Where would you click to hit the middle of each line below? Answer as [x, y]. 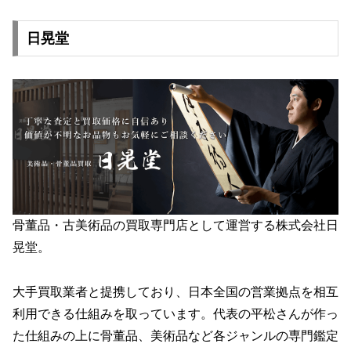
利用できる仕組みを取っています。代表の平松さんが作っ [175, 313]
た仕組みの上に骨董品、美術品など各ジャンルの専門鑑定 [175, 335]
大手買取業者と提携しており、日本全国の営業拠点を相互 [175, 291]
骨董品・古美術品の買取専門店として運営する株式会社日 [175, 226]
